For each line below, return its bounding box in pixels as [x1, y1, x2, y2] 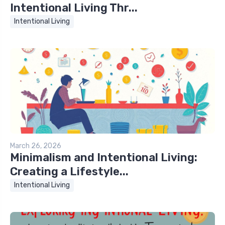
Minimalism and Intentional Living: [10, 151, 197, 165]
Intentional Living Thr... [10, 1, 138, 15]
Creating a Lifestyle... [10, 165, 129, 179]
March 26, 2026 [10, 142, 61, 151]
